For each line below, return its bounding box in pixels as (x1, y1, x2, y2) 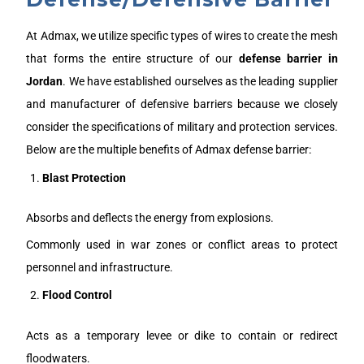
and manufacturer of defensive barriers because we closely (26, 97, 338, 111)
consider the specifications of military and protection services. (26, 120, 338, 134)
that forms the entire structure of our (26, 52, 239, 66)
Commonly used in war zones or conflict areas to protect (26, 237, 338, 251)
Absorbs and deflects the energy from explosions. (26, 210, 275, 224)
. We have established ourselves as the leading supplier (63, 75, 338, 89)
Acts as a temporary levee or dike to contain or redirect (26, 328, 338, 342)
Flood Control (42, 288, 113, 302)
